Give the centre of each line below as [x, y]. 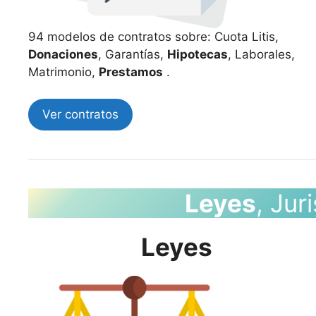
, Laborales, [261, 54]
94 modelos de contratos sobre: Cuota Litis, [153, 36]
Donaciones [63, 54]
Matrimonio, [63, 72]
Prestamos [131, 72]
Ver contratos [80, 114]
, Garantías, [133, 54]
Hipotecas [197, 54]
